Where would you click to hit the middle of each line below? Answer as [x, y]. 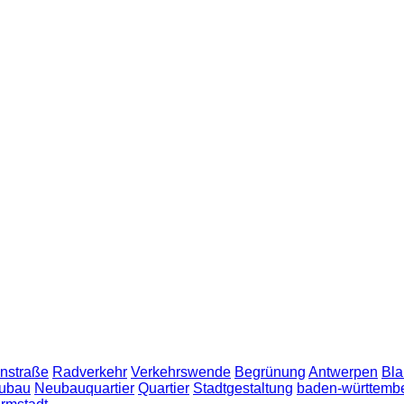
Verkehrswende [181, 372]
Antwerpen [343, 372]
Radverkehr [90, 372]
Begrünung [270, 372]
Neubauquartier [84, 388]
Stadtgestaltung [243, 388]
